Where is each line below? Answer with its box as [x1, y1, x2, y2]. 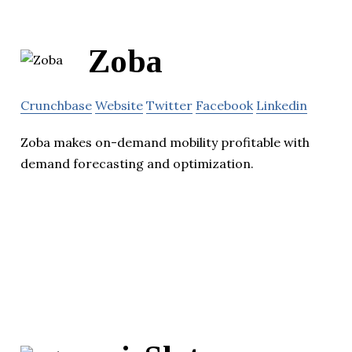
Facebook [196, 97, 253, 113]
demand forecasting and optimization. [20, 155, 254, 171]
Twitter [146, 97, 192, 113]
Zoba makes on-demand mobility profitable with [20, 134, 310, 150]
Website [95, 97, 143, 113]
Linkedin [256, 97, 307, 113]
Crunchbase [20, 97, 92, 113]
